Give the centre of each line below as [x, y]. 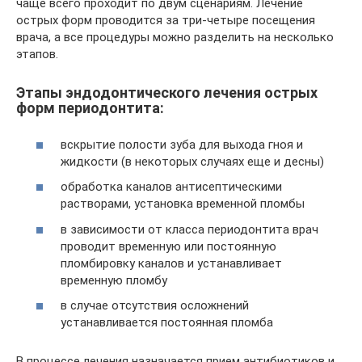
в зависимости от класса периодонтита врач [189, 229]
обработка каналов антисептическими [171, 187]
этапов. [37, 54]
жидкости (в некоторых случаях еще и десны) [192, 161]
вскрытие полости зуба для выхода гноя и [182, 144]
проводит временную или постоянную [168, 246]
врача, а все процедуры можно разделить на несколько [175, 37]
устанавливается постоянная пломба [167, 322]
